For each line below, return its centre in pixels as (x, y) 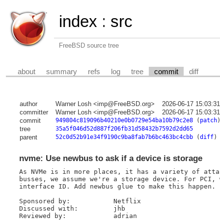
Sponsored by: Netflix (44, 201)
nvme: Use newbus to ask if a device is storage (110, 159)
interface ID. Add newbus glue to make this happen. (117, 186)
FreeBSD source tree (89, 45)
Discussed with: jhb (48, 208)
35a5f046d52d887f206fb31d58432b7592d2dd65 (124, 129)
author (28, 104)
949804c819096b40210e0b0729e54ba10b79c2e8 (124, 121)
